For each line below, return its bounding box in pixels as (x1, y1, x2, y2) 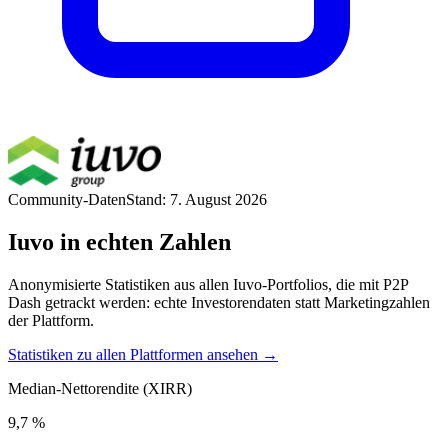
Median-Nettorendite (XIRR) (8, 379, 192, 397)
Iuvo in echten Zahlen (8, 228, 231, 255)
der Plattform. (8, 311, 94, 329)
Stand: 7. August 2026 (126, 190, 267, 208)
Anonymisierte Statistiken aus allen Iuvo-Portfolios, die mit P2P (8, 275, 408, 293)
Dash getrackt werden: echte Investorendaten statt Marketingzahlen (8, 293, 430, 311)
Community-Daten (8, 190, 126, 208)
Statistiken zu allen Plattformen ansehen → (8, 345, 278, 363)
